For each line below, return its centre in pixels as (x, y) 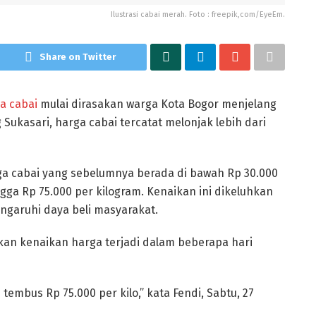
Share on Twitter (77, 57)
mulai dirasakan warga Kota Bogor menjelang (157, 104)
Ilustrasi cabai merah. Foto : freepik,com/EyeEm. (198, 15)
